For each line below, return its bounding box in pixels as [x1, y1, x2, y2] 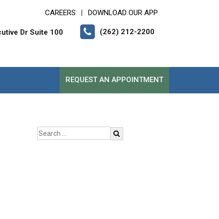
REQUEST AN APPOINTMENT [66, 75, 163, 84]
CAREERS [45, 8, 76, 17]
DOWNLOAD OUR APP [88, 8, 158, 17]
